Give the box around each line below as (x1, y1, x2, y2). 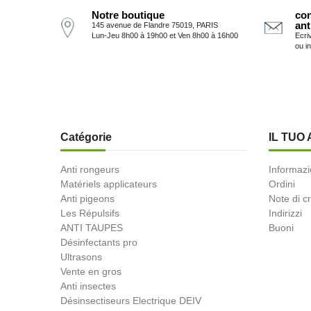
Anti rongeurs (60, 163, 119, 175)
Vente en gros (60, 265, 121, 277)
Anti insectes (60, 280, 116, 292)
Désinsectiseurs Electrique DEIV (60, 294, 201, 306)
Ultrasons (60, 251, 102, 262)
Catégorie (60, 131, 112, 143)
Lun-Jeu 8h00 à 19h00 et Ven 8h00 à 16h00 (92, 31, 238, 40)
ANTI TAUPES (60, 221, 123, 233)
